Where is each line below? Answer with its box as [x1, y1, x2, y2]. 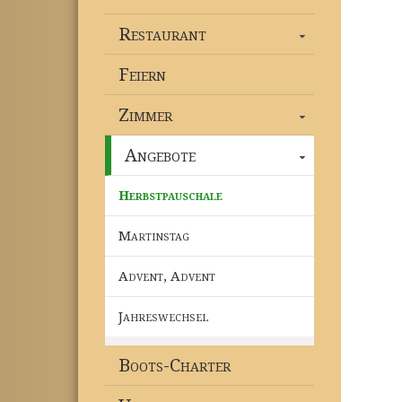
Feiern [118, 64, 166, 86]
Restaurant [118, 23, 206, 46]
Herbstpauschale [118, 188, 223, 205]
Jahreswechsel [118, 309, 208, 326]
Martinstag [118, 228, 189, 245]
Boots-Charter [118, 354, 231, 377]
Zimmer [118, 104, 172, 127]
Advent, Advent [118, 268, 215, 285]
